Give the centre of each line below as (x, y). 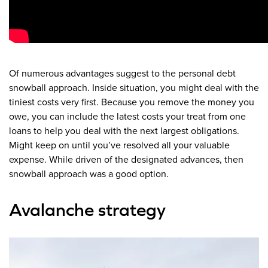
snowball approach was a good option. (89, 174)
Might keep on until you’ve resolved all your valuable (119, 146)
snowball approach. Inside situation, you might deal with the (134, 88)
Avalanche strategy (87, 210)
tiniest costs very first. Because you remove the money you (132, 103)
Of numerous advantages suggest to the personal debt (122, 74)
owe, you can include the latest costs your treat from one (127, 117)
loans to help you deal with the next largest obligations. (124, 131)
